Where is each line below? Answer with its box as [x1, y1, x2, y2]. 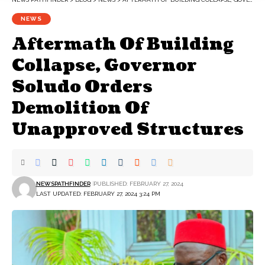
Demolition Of [12, 96, 148, 120]
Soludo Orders [12, 75, 153, 99]
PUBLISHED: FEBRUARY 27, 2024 [93, 180, 183, 187]
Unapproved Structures [12, 117, 247, 141]
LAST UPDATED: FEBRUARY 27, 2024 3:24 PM [35, 190, 160, 197]
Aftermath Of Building [12, 32, 234, 56]
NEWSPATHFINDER [35, 180, 91, 187]
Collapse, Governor [12, 53, 197, 77]
